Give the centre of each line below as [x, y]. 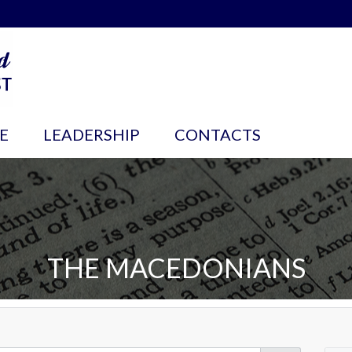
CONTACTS [217, 135]
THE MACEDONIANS [176, 268]
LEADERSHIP [91, 135]
